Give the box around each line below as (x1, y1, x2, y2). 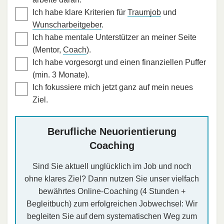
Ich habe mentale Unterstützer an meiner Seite (32, 32, 196, 41)
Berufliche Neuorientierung (47, 125, 176, 137)
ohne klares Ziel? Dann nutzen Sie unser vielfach (24, 174, 199, 183)
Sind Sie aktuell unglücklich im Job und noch (32, 161, 191, 170)
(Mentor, (32, 45, 63, 54)
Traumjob (127, 7, 161, 16)
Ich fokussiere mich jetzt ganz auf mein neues (32, 82, 193, 91)
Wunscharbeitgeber (32, 20, 101, 29)
